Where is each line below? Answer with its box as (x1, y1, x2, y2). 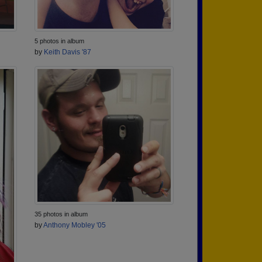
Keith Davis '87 (44, 47, 91, 56)
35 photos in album (35, 211, 88, 218)
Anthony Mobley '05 (43, 221, 106, 230)
